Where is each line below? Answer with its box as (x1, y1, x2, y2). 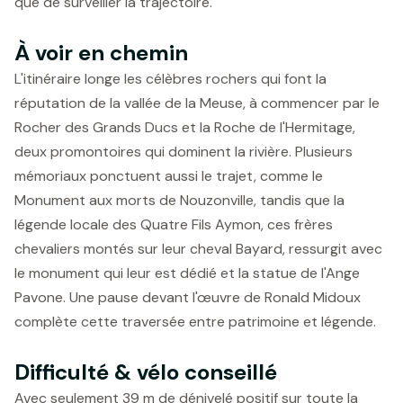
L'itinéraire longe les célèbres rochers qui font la (14, 69, 327, 88)
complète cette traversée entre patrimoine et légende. (14, 312, 376, 331)
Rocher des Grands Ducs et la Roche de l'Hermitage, (14, 118, 355, 137)
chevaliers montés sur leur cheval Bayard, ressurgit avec (14, 239, 382, 258)
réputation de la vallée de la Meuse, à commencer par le (14, 94, 380, 112)
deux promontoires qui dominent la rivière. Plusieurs (14, 142, 353, 161)
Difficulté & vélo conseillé (14, 358, 277, 386)
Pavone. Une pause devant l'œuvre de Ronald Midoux (14, 288, 361, 307)
